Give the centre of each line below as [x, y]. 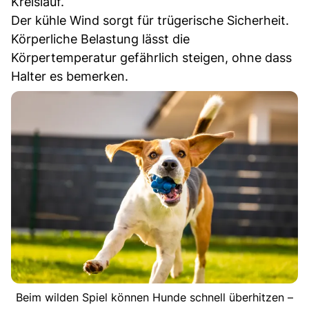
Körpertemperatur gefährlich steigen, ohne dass [151, 57]
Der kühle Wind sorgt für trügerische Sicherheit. [150, 20]
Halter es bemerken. [70, 76]
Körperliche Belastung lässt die [100, 39]
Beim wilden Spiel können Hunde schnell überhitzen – [154, 297]
